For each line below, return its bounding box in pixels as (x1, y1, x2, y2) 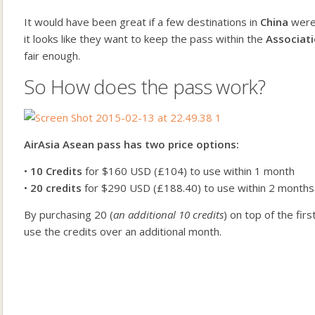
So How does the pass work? (24, 73, 266, 100)
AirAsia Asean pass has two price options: (24, 137, 239, 151)
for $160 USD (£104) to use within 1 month (82, 164, 295, 178)
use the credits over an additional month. (24, 224, 221, 238)
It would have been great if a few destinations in (24, 15, 260, 29)
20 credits (30, 181, 82, 195)
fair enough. (24, 49, 80, 63)
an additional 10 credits (113, 207, 224, 221)
